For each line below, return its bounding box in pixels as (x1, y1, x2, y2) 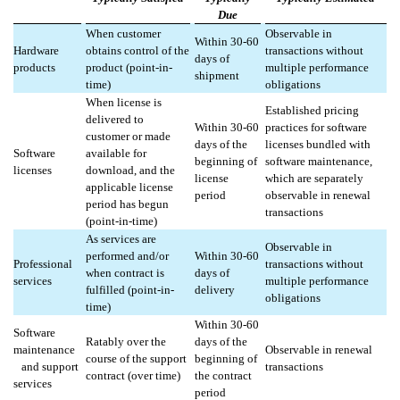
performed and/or (86, 249, 169, 263)
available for (86, 146, 146, 161)
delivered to (86, 112, 144, 127)
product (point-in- (86, 61, 172, 75)
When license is (86, 96, 162, 110)
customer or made (86, 129, 171, 144)
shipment (195, 69, 239, 83)
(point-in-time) (86, 214, 157, 229)
